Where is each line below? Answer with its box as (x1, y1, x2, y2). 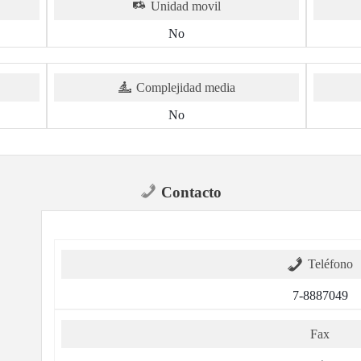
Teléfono (308, 256, 354, 271)
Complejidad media (135, 80, 235, 94)
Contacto (160, 183, 222, 201)
